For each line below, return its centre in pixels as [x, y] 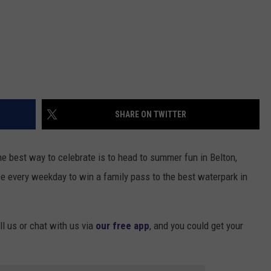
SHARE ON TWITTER [151, 115]
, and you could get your [196, 226]
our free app [122, 226]
